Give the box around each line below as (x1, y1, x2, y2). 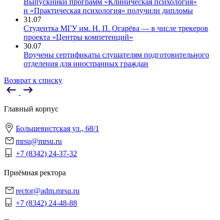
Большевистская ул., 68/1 (16, 124, 99, 133)
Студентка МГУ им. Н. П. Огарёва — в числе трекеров (24, 24, 208, 32)
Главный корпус (4, 105, 58, 113)
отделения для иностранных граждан (24, 59, 148, 68)
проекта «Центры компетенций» (24, 33, 133, 41)
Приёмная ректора (4, 168, 66, 177)
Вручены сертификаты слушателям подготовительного (24, 51, 209, 59)
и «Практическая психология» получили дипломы (24, 6, 193, 15)
